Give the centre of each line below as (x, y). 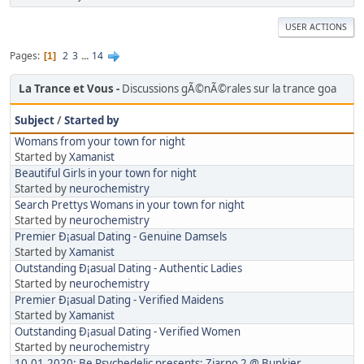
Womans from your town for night (100, 142)
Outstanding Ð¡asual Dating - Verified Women (128, 332)
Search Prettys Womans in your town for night (130, 205)
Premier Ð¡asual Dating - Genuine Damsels (121, 237)
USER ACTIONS (316, 27)
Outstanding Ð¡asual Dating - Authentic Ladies (128, 269)
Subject (35, 121)
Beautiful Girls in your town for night (106, 173)
